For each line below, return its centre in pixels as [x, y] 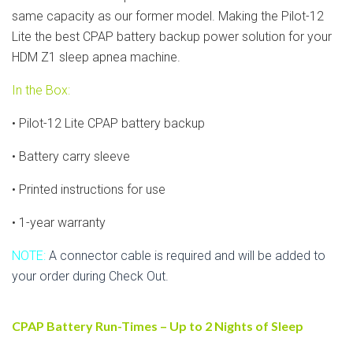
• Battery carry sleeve [71, 156]
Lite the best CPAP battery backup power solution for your [172, 36]
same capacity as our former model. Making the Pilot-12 [168, 16]
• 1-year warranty [59, 222]
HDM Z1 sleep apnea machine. [96, 57]
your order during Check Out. [90, 276]
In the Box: [41, 90]
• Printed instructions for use [89, 189]
